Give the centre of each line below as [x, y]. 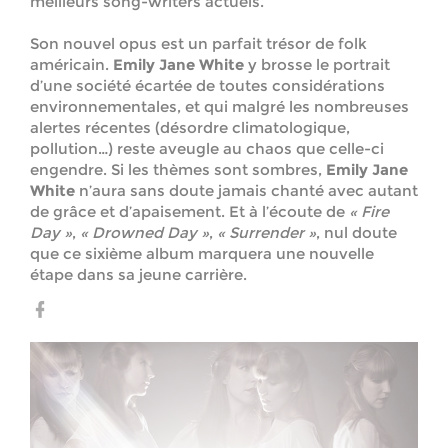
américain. [71, 65]
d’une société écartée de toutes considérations [207, 86]
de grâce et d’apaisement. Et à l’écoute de [189, 212]
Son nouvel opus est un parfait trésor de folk [198, 44]
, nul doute [356, 233]
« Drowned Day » [144, 233]
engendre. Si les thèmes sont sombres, [178, 170]
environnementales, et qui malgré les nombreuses [219, 107]
